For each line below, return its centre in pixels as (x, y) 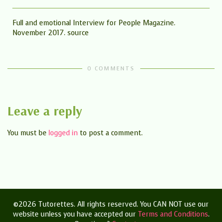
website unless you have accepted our (75, 215)
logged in (63, 133)
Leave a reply (45, 111)
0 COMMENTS (111, 69)
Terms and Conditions (173, 215)
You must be (28, 133)
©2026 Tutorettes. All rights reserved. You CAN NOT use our (111, 205)
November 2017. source (51, 33)
